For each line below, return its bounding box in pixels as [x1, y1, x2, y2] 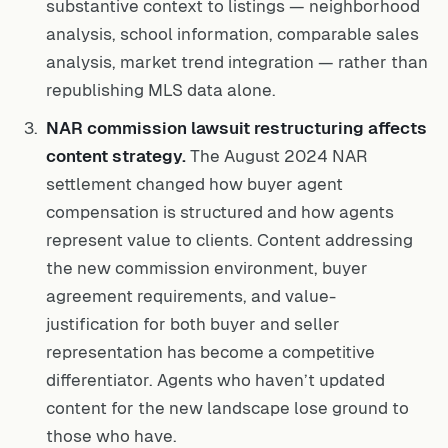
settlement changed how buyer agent [46, 174, 343, 194]
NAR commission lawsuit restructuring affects [46, 118, 427, 138]
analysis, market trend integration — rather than [46, 52, 428, 72]
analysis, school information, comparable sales [46, 24, 419, 44]
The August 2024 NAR [186, 146, 367, 166]
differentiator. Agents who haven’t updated [46, 370, 385, 390]
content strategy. [46, 146, 186, 166]
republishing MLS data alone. [46, 80, 276, 100]
